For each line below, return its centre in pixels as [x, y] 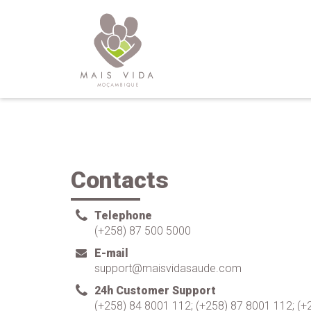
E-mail [112, 253]
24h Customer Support [155, 291]
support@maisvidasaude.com [168, 268]
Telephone [124, 216]
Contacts [120, 180]
